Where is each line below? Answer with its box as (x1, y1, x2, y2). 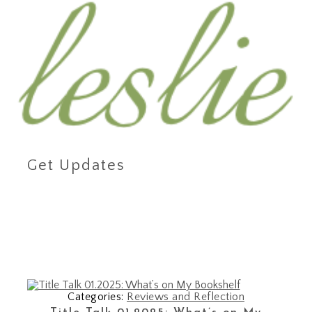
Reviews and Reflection (127, 290, 244, 304)
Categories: (68, 290, 127, 304)
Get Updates (26, 157, 125, 175)
